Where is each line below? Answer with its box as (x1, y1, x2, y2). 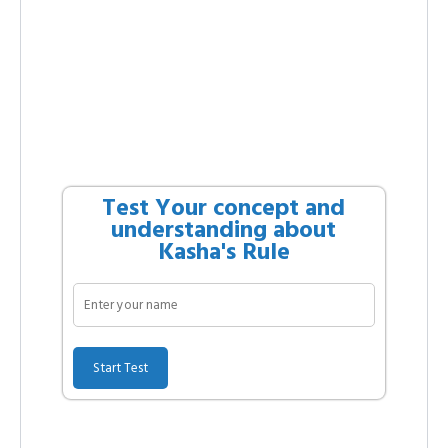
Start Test (92, 357, 148, 380)
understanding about (111, 210, 337, 250)
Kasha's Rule (157, 232, 290, 272)
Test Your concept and (102, 188, 346, 228)
